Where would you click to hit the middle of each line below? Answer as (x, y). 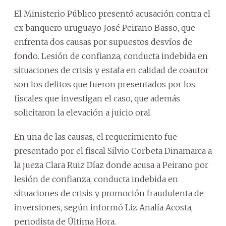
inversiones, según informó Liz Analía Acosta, (103, 207)
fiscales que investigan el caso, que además (97, 98)
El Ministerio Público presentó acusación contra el (112, 13)
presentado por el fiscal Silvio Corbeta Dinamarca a (113, 151)
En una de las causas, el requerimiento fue (96, 136)
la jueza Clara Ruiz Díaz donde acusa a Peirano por (111, 165)
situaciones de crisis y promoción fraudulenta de (109, 193)
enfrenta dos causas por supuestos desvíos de (103, 42)
